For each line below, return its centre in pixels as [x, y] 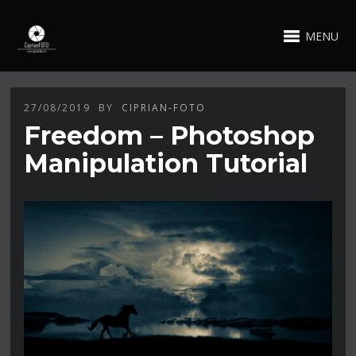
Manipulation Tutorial [166, 163]
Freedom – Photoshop [170, 135]
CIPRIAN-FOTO [164, 107]
